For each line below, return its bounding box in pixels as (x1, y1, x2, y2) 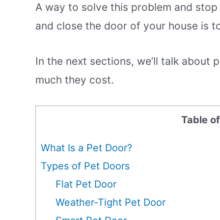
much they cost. (35, 73, 114, 86)
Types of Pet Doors (41, 160, 130, 172)
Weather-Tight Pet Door (55, 196, 165, 209)
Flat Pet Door (55, 178, 116, 191)
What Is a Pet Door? (41, 142, 132, 154)
